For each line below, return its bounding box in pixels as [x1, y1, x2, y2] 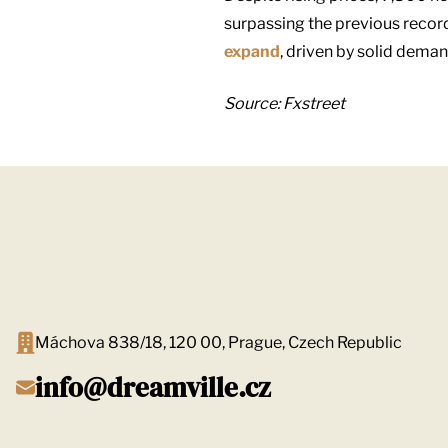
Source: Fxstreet [224, 94, 345, 114]
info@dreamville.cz [35, 368, 271, 406]
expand [224, 42, 280, 62]
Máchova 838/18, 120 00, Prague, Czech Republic [35, 332, 402, 352]
